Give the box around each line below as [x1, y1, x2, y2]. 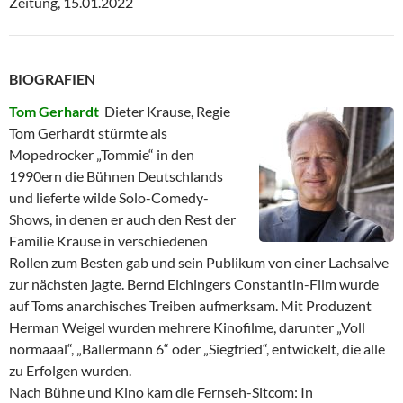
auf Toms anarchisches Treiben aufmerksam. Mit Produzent [9, 296, 372, 314]
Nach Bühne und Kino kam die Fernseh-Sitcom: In [9, 382, 313, 400]
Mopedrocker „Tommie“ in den [9, 145, 194, 163]
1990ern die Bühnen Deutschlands [9, 166, 223, 184]
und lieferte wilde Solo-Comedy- [9, 188, 209, 206]
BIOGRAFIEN [9, 69, 95, 87]
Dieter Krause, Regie [104, 102, 230, 120]
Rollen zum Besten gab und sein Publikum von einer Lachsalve [9, 253, 389, 271]
